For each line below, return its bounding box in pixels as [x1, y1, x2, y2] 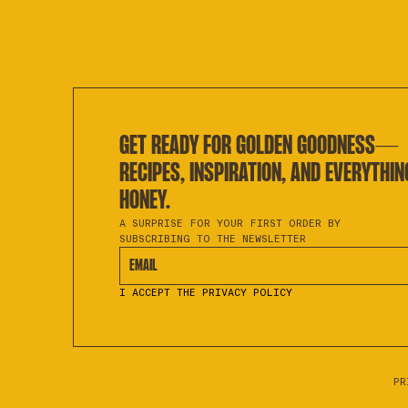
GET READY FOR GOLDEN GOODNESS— [119, 134, 399, 160]
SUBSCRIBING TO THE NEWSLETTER [119, 232, 306, 245]
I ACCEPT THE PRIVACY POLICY [119, 286, 292, 299]
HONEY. [119, 189, 170, 215]
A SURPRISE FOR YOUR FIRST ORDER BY [119, 217, 341, 229]
